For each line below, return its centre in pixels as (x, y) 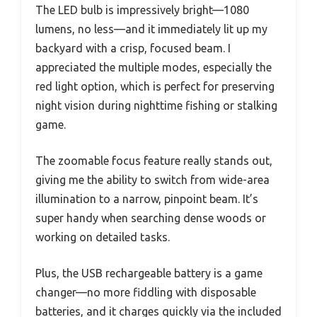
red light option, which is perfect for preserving (155, 86)
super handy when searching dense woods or (151, 218)
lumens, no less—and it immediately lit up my (151, 29)
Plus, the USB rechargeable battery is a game (149, 273)
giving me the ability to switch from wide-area (152, 179)
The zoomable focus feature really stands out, (154, 160)
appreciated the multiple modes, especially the (154, 67)
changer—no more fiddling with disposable (146, 292)
